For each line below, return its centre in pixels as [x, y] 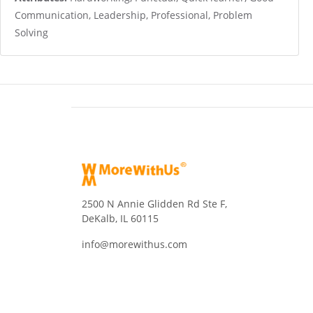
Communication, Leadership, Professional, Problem [133, 15]
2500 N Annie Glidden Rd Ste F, [154, 204]
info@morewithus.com [134, 244]
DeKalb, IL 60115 [120, 218]
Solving [31, 32]
